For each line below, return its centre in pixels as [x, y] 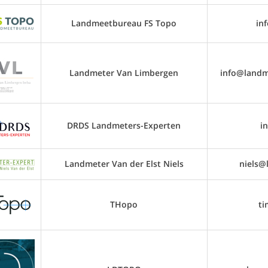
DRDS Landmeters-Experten [124, 125]
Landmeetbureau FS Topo [124, 23]
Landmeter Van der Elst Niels [124, 164]
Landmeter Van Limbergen [124, 73]
